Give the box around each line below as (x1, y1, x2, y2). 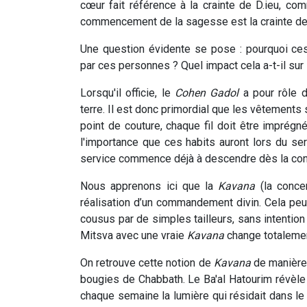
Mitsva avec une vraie (80, 229, 187, 243)
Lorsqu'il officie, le (80, 86, 171, 100)
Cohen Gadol (170, 86, 239, 100)
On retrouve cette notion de (80, 256, 214, 270)
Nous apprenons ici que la (80, 180, 214, 193)
